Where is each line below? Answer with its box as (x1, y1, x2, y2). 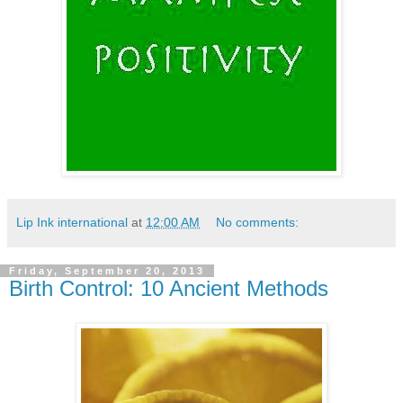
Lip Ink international (16, 215, 128, 230)
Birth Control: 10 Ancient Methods (9, 276, 328, 301)
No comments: (216, 215, 300, 230)
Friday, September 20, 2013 (9, 265, 205, 277)
